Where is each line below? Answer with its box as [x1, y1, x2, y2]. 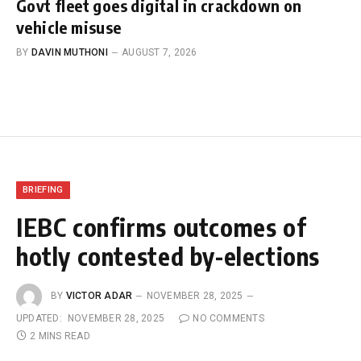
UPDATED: [16, 313, 62, 325]
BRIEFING [23, 185, 64, 196]
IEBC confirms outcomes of [16, 212, 306, 243]
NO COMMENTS [193, 313, 264, 325]
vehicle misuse [16, 17, 122, 38]
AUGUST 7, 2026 [122, 47, 197, 59]
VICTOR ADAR [65, 290, 133, 302]
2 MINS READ [30, 330, 90, 342]
